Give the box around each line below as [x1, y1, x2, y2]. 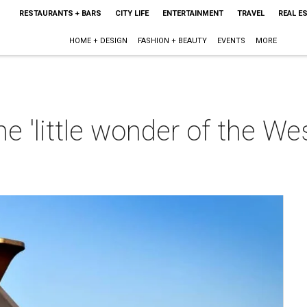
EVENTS [217, 36, 246, 45]
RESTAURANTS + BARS [19, 9, 101, 18]
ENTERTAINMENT [162, 9, 223, 18]
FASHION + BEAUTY [138, 36, 208, 45]
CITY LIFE [114, 9, 149, 18]
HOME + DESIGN [69, 36, 128, 45]
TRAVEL [236, 9, 265, 18]
